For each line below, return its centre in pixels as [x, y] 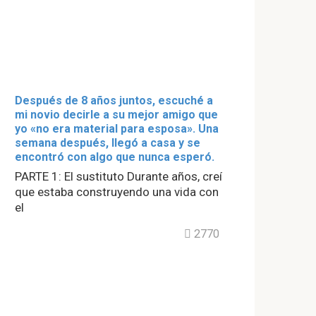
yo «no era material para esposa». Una [117, 128]
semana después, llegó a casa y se [108, 142]
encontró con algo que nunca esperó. [115, 157]
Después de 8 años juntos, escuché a [114, 100]
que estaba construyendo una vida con [117, 192]
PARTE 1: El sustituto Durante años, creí [119, 176]
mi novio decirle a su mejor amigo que [116, 114]
